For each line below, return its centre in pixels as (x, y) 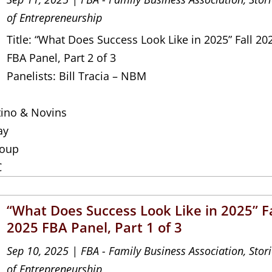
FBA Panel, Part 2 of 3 (62, 57)
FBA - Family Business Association (162, 250)
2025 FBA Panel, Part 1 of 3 (95, 227)
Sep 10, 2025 (38, 250)
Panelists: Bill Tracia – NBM (77, 76)
